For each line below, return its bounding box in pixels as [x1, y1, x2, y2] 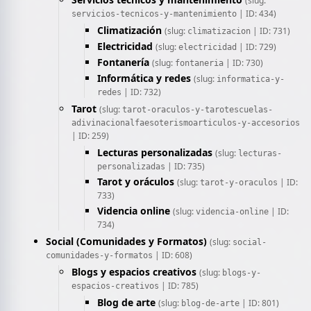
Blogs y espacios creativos [72, 265, 196, 278]
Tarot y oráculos [97, 175, 174, 188]
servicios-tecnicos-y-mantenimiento [72, 9, 237, 19]
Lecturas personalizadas [97, 146, 212, 159]
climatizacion [187, 26, 251, 36]
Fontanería [97, 56, 149, 69]
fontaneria [175, 58, 224, 68]
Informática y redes [97, 72, 191, 85]
